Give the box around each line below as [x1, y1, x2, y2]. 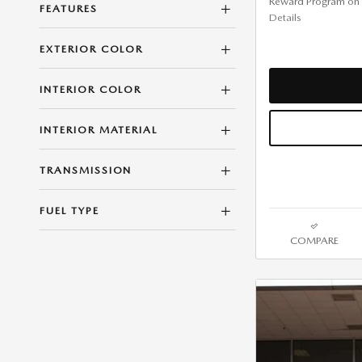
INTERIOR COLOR [40, 83, 142, 95]
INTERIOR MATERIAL [40, 124, 158, 136]
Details [269, 11, 301, 23]
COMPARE [289, 234, 339, 246]
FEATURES [40, 2, 98, 15]
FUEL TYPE [40, 204, 99, 217]
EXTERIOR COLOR [40, 43, 144, 55]
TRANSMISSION [40, 164, 133, 176]
